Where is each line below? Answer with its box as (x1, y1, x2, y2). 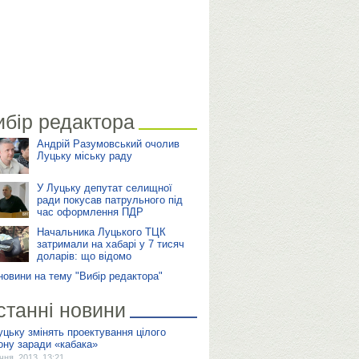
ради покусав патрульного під (36, 194, 183, 206)
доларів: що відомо (36, 250, 131, 262)
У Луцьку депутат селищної (36, 182, 172, 194)
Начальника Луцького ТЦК (36, 226, 166, 238)
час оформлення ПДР (36, 206, 143, 218)
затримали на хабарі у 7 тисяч (36, 238, 184, 250)
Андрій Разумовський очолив (36, 138, 179, 150)
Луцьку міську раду (36, 150, 132, 162)
